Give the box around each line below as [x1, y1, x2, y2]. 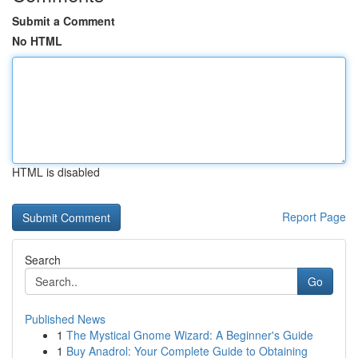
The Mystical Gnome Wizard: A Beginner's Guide [66, 327, 313, 343]
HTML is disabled [12, 164, 100, 180]
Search [25, 252, 61, 268]
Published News [25, 311, 105, 327]
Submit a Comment [12, 13, 115, 29]
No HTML [12, 33, 62, 49]
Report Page [282, 209, 346, 225]
